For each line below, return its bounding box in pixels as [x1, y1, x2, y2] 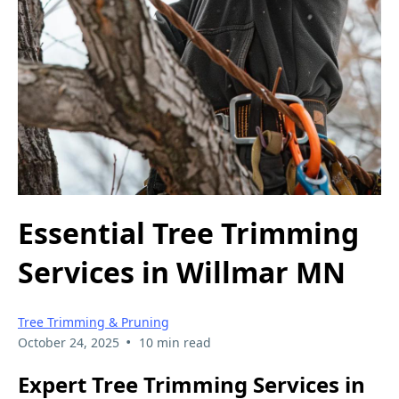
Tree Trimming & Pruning [18, 313, 169, 330]
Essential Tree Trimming [18, 214, 359, 253]
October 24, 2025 [18, 333, 119, 351]
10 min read [138, 333, 211, 351]
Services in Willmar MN [18, 253, 346, 292]
